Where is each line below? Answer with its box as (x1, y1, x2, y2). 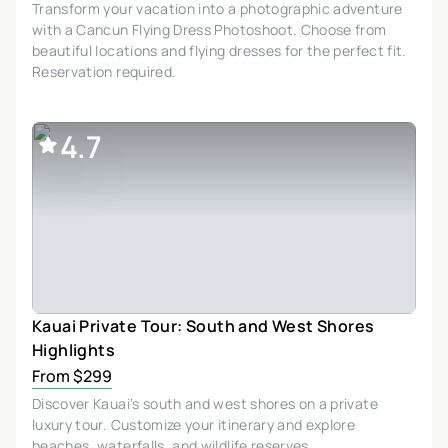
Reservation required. (32, 61, 177, 81)
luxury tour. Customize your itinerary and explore (32, 414, 356, 434)
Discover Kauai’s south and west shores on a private (32, 393, 378, 413)
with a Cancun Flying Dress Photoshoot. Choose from (32, 19, 387, 39)
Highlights (32, 338, 116, 361)
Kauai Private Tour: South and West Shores (32, 314, 375, 337)
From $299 (32, 364, 112, 387)
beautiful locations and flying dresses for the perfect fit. (32, 40, 407, 60)
